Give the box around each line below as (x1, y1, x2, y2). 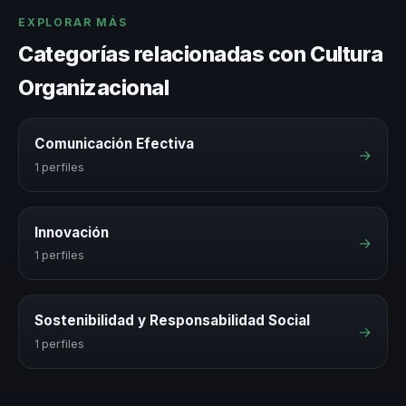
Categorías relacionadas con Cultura (18, 41, 383, 67)
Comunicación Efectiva (34, 135, 194, 153)
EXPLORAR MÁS (18, 14, 128, 29)
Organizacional (18, 74, 169, 101)
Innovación (34, 223, 109, 241)
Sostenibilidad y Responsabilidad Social (34, 312, 310, 330)
